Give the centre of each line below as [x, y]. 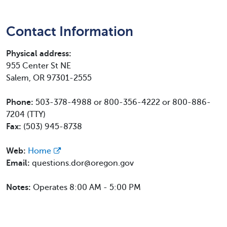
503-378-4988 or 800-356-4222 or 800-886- [123, 102]
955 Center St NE [39, 66]
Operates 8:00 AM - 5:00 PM [87, 187]
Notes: [20, 187]
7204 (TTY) [26, 115]
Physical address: [39, 54]
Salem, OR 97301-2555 [49, 78]
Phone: [21, 102]
